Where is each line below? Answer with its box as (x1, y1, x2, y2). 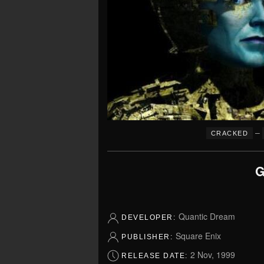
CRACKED (210, 130, 249, 137)
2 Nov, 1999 (190, 249, 235, 261)
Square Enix (175, 229, 221, 242)
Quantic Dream (178, 210, 235, 223)
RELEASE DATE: (121, 252, 190, 260)
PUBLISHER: (121, 232, 176, 241)
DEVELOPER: (121, 213, 179, 222)
